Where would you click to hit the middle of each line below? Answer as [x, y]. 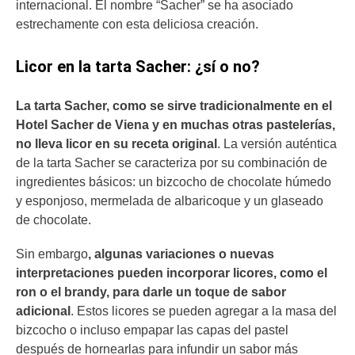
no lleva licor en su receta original [116, 144]
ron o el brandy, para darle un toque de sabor [151, 292]
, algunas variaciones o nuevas [181, 254]
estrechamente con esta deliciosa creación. [137, 24]
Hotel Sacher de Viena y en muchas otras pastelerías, [176, 125]
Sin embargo [52, 254]
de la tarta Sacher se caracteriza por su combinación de [172, 163]
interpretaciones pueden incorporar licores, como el [172, 273]
